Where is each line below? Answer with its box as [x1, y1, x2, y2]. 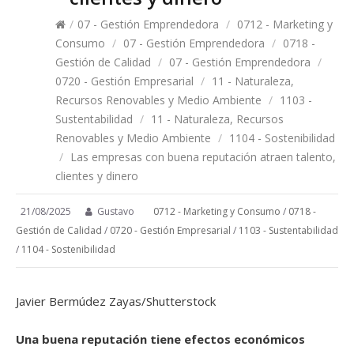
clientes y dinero [55, 168, 138, 183]
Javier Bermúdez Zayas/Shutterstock [16, 293, 216, 309]
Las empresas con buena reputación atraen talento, [67, 149, 336, 164]
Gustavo [95, 205, 137, 218]
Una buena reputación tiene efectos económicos [16, 331, 305, 347]
